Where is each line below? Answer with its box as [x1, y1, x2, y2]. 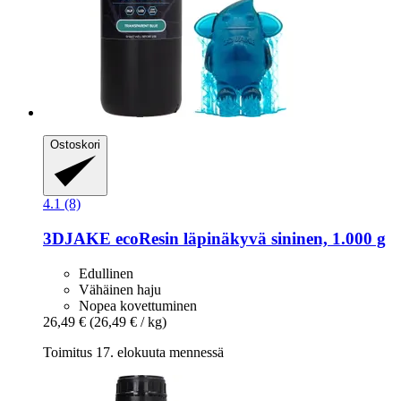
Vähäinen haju [79, 281, 161, 297]
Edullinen [79, 265, 133, 281]
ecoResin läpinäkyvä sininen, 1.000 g [111, 228, 386, 248]
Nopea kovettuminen [79, 297, 197, 313]
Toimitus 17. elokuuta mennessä [43, 344, 224, 360]
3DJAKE [43, 228, 111, 248]
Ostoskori [50, 138, 100, 152]
